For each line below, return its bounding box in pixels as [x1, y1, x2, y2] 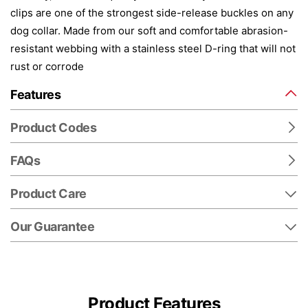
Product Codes [10, 120, 97, 135]
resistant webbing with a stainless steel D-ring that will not [10, 41, 296, 55]
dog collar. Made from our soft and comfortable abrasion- [10, 23, 288, 37]
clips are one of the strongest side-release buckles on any [10, 5, 294, 19]
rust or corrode [10, 59, 84, 73]
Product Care [10, 186, 87, 201]
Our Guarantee [10, 219, 95, 234]
